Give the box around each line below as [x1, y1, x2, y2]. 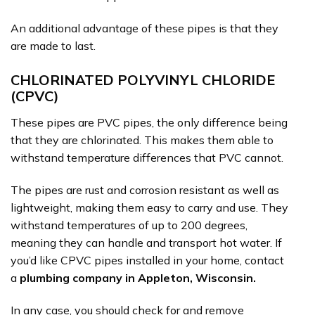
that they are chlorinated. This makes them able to [11, 132, 274, 147]
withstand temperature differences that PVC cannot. [11, 150, 283, 165]
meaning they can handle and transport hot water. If [11, 235, 282, 250]
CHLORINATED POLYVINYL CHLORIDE [11, 70, 275, 89]
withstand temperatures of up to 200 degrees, [11, 217, 247, 232]
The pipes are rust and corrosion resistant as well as [11, 182, 279, 197]
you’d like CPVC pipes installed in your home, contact [11, 252, 284, 267]
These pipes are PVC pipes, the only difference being [11, 115, 288, 129]
